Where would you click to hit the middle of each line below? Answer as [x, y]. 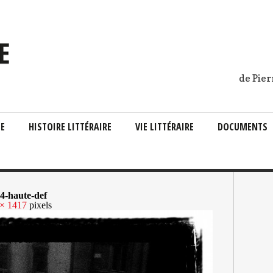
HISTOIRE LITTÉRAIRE [70, 127]
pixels [39, 205]
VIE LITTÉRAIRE [165, 127]
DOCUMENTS [243, 127]
